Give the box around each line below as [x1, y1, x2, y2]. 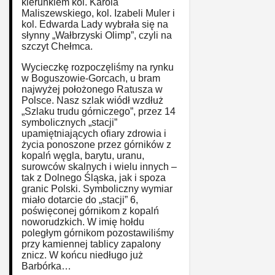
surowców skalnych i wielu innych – [21, 161, 177, 172]
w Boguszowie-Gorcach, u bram [21, 72, 160, 83]
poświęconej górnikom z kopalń [21, 205, 159, 216]
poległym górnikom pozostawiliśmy [21, 227, 174, 238]
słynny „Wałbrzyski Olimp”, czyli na [21, 29, 172, 41]
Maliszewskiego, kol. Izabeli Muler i [21, 7, 175, 18]
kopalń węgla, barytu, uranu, [21, 150, 144, 161]
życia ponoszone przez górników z [21, 139, 171, 150]
